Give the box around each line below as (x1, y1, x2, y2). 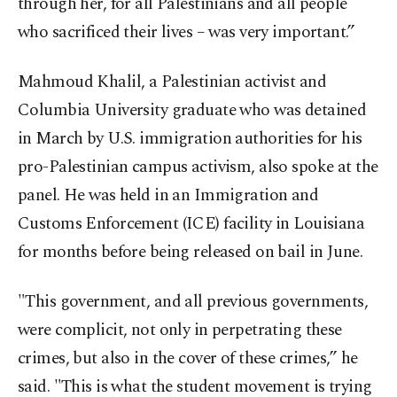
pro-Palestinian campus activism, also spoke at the (18, 154, 378, 181)
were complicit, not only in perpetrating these (18, 317, 342, 344)
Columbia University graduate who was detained (18, 97, 367, 124)
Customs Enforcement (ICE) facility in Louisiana (18, 211, 365, 237)
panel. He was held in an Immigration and (18, 183, 319, 209)
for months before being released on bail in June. (18, 239, 363, 266)
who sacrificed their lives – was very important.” (18, 19, 355, 46)
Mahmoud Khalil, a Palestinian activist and (18, 69, 327, 96)
